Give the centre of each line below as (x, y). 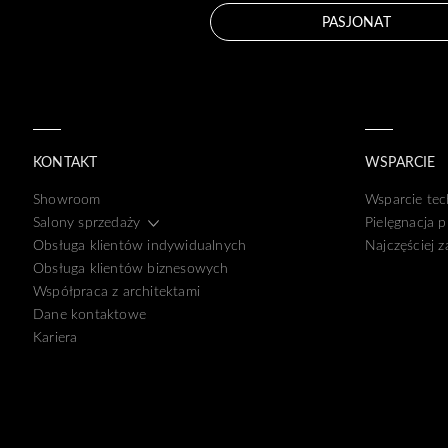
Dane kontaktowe (89, 313)
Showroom (67, 198)
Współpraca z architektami (116, 290)
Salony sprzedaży (87, 221)
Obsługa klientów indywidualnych (140, 244)
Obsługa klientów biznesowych (131, 267)
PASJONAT (356, 21)
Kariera (55, 336)
